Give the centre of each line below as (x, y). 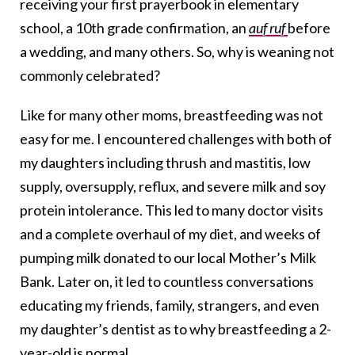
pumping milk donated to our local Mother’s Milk (168, 258)
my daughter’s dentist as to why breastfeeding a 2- (176, 329)
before (309, 28)
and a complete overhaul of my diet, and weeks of (170, 234)
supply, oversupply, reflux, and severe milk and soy (173, 187)
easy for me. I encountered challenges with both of (176, 139)
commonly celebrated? (90, 76)
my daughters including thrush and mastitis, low (165, 163)
